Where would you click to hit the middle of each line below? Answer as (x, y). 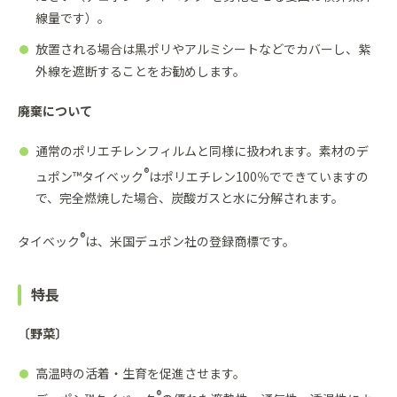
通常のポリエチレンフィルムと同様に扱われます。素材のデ (202, 150)
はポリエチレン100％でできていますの (259, 176)
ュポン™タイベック (90, 176)
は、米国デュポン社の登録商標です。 (190, 241)
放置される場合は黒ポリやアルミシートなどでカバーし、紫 (203, 48)
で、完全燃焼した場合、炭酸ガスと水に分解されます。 (190, 198)
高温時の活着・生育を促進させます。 (140, 373)
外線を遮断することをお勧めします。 (140, 70)
